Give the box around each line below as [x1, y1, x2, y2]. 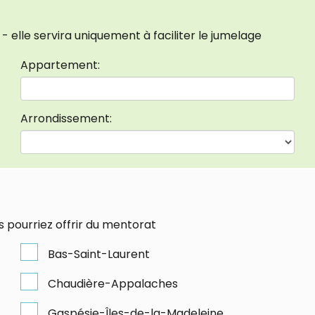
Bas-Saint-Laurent [47, 245, 150, 262]
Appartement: [20, 56, 100, 73]
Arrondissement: [20, 110, 112, 127]
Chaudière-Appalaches [47, 275, 178, 292]
